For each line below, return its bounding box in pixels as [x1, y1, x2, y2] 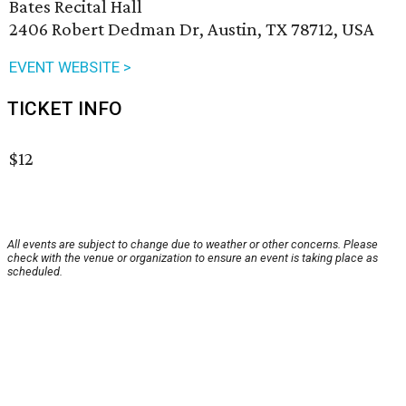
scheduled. [7, 265, 63, 279]
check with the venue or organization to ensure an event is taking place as [7, 251, 378, 266]
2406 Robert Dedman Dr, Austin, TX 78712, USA [9, 18, 374, 41]
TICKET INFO [7, 98, 122, 121]
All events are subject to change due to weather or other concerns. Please [7, 237, 378, 252]
